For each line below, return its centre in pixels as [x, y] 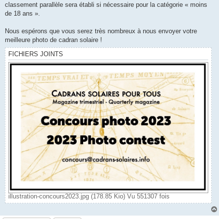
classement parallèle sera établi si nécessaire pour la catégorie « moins [106, 5]
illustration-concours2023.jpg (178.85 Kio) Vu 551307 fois [89, 196]
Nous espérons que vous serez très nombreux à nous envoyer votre [101, 31]
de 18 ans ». [22, 14]
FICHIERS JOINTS [36, 54]
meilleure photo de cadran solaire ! [54, 40]
